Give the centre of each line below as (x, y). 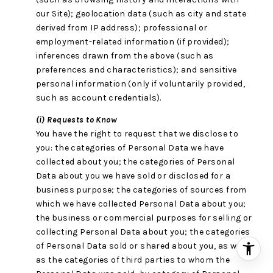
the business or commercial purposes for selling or (144, 218)
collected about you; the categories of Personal (135, 162)
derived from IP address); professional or (122, 28)
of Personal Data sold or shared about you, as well (141, 246)
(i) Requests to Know (76, 120)
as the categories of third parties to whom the (133, 260)
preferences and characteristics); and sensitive (136, 70)
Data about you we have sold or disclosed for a (133, 176)
